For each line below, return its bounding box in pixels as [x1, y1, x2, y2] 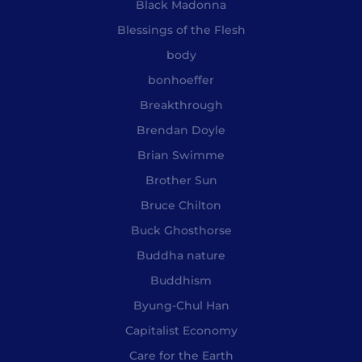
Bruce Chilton [141, 197, 221, 213]
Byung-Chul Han [133, 297, 229, 313]
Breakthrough [139, 97, 223, 112]
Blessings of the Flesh [116, 22, 246, 37]
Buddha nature [137, 247, 225, 263]
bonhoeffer [148, 72, 214, 87]
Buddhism [150, 272, 212, 288]
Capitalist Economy [124, 322, 238, 338]
